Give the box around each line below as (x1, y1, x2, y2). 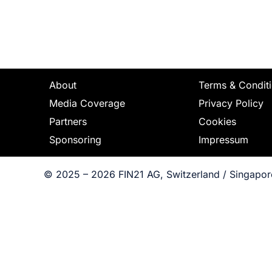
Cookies (198, 115, 236, 127)
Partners (49, 115, 87, 127)
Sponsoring (49, 134, 101, 146)
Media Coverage (49, 97, 125, 109)
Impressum (198, 134, 248, 146)
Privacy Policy (198, 97, 263, 109)
